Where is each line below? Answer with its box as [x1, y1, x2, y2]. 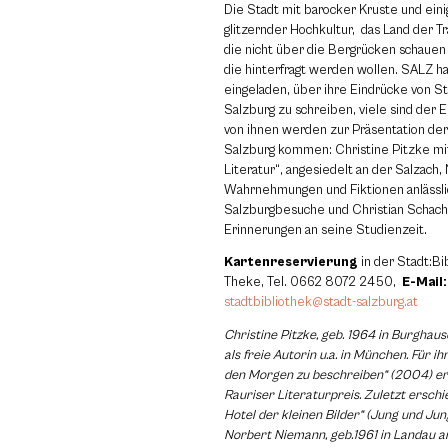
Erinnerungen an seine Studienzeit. [224, 222, 427, 239]
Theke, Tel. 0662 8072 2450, [224, 274, 399, 291]
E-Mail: [399, 274, 446, 291]
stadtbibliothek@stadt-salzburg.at [224, 294, 418, 311]
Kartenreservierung [224, 254, 358, 271]
